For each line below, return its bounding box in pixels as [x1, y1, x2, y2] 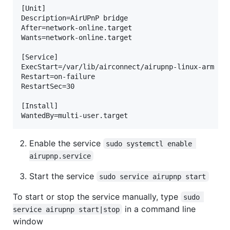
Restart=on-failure [21, 72, 103, 81]
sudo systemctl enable [106, 139, 197, 148]
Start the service [29, 170, 97, 181]
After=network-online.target [21, 23, 140, 32]
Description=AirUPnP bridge [21, 13, 136, 22]
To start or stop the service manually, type [13, 191, 181, 202]
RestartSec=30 [21, 82, 83, 90]
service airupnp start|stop [13, 205, 120, 214]
